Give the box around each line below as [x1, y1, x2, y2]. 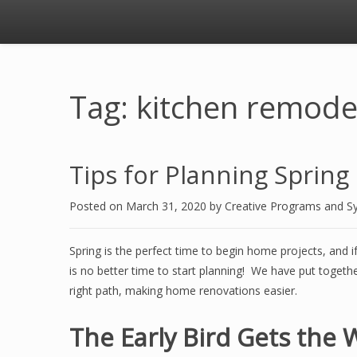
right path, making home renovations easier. [69, 283, 297, 298]
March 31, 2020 [126, 198, 210, 214]
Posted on [69, 198, 126, 214]
